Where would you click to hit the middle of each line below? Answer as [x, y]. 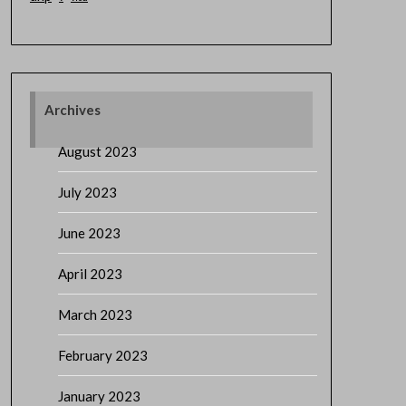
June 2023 [89, 233]
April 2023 [90, 274]
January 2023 [99, 396]
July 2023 [87, 192]
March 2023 [95, 314]
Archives [72, 109]
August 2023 [97, 151]
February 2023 [102, 355]
